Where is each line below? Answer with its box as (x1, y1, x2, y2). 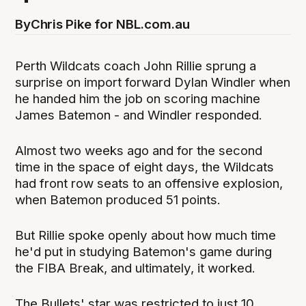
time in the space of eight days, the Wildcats (15, 159, 275, 176)
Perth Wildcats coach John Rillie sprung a (15, 58, 257, 74)
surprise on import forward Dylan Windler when (15, 74, 291, 91)
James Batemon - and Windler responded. (15, 107, 266, 124)
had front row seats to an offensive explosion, (15, 176, 283, 192)
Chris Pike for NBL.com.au (30, 16, 190, 33)
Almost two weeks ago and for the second (15, 143, 263, 159)
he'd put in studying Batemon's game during (15, 244, 273, 260)
